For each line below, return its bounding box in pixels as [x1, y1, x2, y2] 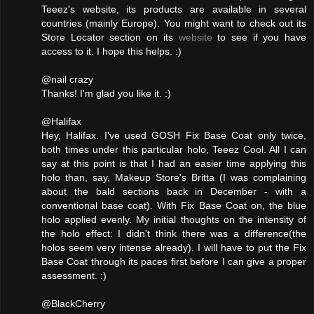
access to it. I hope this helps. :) [41, 45, 182, 57]
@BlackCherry [41, 297, 105, 309]
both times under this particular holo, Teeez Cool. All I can [41, 143, 306, 155]
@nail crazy [41, 73, 93, 85]
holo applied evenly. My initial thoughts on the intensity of [41, 213, 306, 225]
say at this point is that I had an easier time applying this [41, 157, 306, 169]
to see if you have [212, 31, 306, 43]
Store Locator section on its [41, 31, 179, 43]
